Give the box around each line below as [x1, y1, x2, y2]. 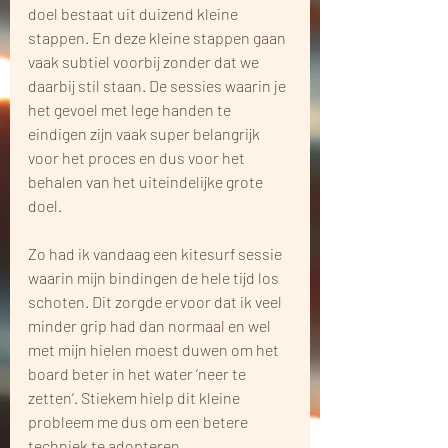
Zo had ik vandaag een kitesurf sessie [28, 243, 285, 263]
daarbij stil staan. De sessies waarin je [28, 75, 289, 95]
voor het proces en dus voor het [28, 147, 248, 167]
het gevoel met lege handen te [28, 99, 234, 119]
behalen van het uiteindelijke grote [28, 171, 266, 191]
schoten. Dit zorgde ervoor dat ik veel [28, 291, 285, 311]
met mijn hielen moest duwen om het [28, 339, 282, 359]
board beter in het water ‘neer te [28, 363, 249, 383]
